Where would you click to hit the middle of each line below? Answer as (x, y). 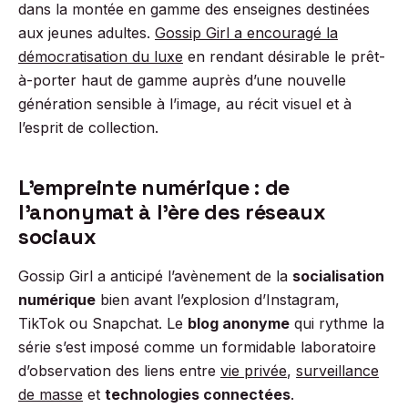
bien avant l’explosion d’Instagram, (218, 300)
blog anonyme (239, 323)
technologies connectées (198, 394)
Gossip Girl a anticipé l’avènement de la (155, 276)
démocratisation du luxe (101, 56)
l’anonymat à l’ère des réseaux (172, 212)
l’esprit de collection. (88, 127)
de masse (51, 394)
